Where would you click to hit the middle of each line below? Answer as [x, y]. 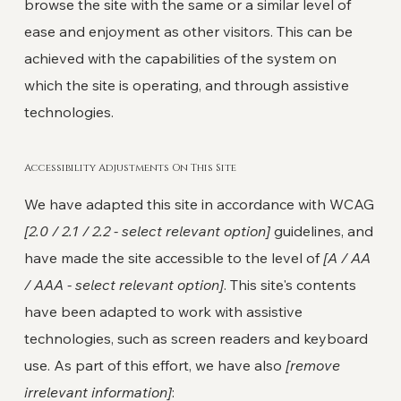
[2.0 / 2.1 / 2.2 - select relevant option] [147, 231]
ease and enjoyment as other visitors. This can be [188, 32]
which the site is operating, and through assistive [186, 85]
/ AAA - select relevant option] [124, 285]
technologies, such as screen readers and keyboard [196, 339]
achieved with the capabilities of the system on [180, 59]
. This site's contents [290, 285]
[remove [312, 366]
